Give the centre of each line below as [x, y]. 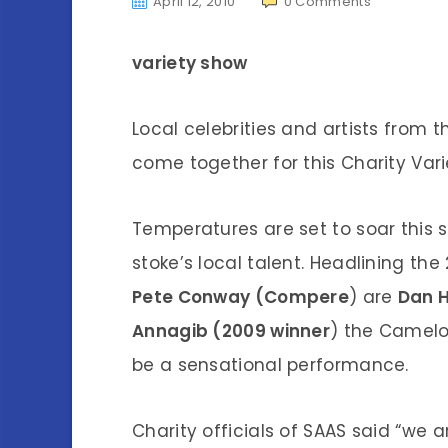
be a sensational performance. [270, 365]
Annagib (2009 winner [231, 331]
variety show [190, 63]
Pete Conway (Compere [240, 297]
